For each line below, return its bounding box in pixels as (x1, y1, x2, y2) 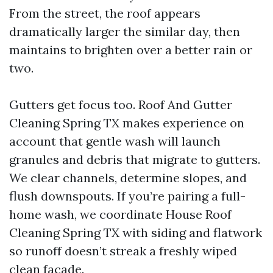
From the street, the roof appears (9, 5, 200, 21)
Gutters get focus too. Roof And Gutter (9, 97, 232, 112)
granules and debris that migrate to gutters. (9, 152, 260, 167)
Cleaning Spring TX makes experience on (9, 115, 244, 130)
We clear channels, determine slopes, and (9, 170, 247, 185)
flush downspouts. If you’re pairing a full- (9, 188, 246, 204)
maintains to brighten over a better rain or (9, 42, 252, 57)
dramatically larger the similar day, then (9, 24, 240, 39)
